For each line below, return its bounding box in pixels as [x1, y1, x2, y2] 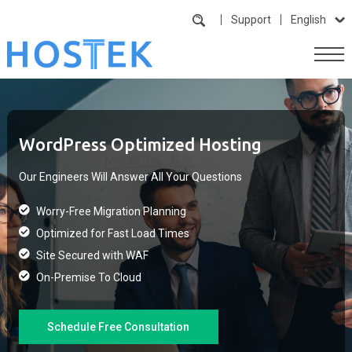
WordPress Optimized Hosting [18, 134, 262, 154]
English [291, 13, 327, 26]
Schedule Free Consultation [47, 321, 190, 333]
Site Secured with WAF [35, 249, 148, 262]
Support [231, 13, 272, 26]
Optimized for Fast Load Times [35, 227, 189, 240]
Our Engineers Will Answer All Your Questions [18, 170, 242, 183]
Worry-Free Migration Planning [35, 205, 186, 218]
